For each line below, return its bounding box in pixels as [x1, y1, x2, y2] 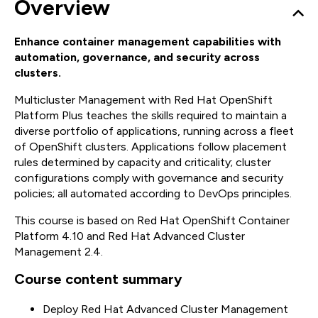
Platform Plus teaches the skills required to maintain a [14, 109, 287, 123]
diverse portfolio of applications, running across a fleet [14, 124, 294, 138]
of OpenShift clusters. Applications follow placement [14, 140, 287, 154]
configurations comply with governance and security [14, 171, 283, 185]
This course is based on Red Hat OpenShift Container [14, 214, 290, 228]
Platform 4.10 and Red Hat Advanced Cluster [14, 229, 245, 243]
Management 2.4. [14, 245, 103, 259]
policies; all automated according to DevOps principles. [14, 187, 292, 201]
